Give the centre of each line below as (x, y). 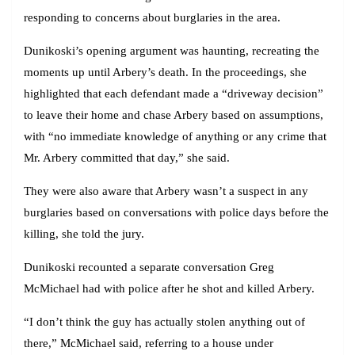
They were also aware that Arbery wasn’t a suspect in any (166, 191)
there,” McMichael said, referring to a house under (149, 344)
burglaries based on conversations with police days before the (176, 213)
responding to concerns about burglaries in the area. (152, 18)
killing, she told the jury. (86, 234)
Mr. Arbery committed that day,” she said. (127, 158)
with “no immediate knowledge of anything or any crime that (175, 137)
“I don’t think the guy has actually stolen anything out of (164, 322)
